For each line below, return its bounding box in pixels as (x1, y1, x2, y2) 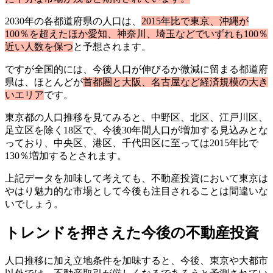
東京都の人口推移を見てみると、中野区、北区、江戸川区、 (5, 112, 268, 122)
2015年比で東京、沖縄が (141, 15, 249, 26)
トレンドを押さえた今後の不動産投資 (5, 224, 259, 241)
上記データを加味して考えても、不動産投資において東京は (5, 172, 268, 183)
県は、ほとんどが (5, 76, 83, 87)
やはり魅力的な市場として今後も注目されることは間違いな (5, 185, 268, 196)
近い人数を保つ (5, 41, 73, 52)
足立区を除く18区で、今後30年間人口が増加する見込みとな (5, 124, 268, 135)
